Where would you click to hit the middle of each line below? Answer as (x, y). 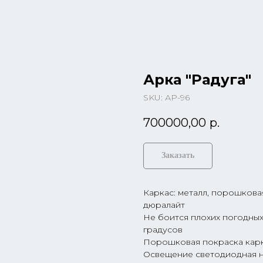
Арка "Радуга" (197, 80)
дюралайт (164, 205)
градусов (163, 230)
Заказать (178, 156)
